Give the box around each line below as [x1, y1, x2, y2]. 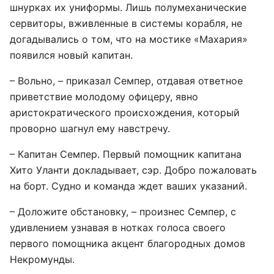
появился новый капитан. [10, 49, 133, 61]
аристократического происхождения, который [10, 106, 240, 119]
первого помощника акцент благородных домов [10, 237, 245, 250]
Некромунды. [10, 253, 75, 265]
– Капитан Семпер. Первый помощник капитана [10, 148, 242, 160]
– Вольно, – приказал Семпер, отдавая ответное [10, 75, 243, 87]
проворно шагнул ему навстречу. [10, 122, 170, 135]
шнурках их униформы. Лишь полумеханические [10, 1, 246, 13]
